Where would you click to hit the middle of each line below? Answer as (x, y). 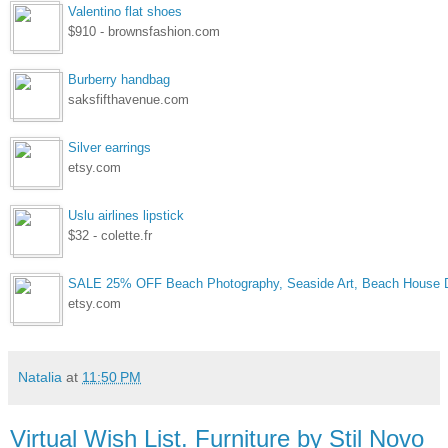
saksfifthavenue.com (128, 99)
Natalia (40, 376)
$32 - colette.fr (110, 235)
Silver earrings (109, 147)
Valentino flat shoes (125, 11)
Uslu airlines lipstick (126, 215)
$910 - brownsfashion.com (144, 31)
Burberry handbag (119, 79)
